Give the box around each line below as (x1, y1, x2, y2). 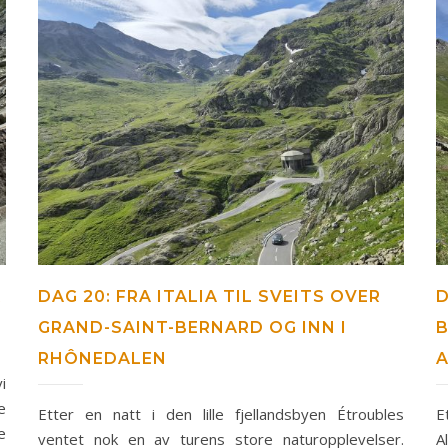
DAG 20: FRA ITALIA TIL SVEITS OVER (37, 287, 381, 307)
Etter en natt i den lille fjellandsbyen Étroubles (37, 404, 405, 425)
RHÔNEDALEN (37, 349, 167, 369)
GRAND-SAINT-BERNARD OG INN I (37, 318, 347, 338)
